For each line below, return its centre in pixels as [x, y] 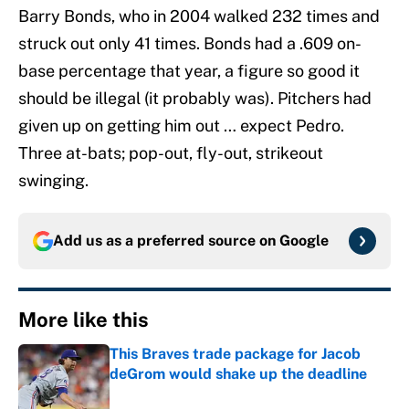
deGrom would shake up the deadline [238, 374]
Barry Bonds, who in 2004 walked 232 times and [199, 16]
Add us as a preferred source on [166, 241]
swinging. [55, 181]
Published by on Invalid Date [190, 392]
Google [304, 241]
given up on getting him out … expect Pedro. [181, 126]
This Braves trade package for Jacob [235, 354]
